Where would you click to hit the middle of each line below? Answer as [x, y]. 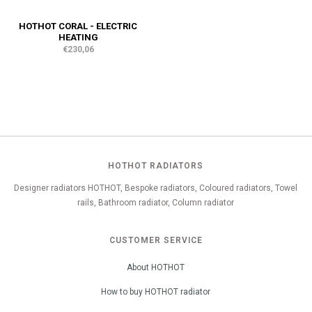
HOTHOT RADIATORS [156, 166]
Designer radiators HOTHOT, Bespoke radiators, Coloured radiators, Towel [156, 188]
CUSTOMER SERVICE [156, 240]
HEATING [78, 37]
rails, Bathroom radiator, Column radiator [156, 203]
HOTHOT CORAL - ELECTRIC [78, 26]
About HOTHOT [156, 267]
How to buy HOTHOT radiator [156, 292]
